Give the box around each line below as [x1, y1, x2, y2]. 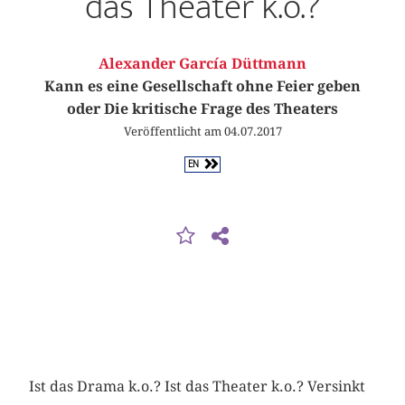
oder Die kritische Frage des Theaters [67, 100, 338, 118]
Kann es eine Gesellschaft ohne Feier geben [44, 78, 361, 96]
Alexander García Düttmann [99, 55, 306, 73]
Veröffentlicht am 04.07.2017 [123, 124, 282, 139]
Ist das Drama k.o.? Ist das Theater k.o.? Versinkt [29, 378, 366, 396]
